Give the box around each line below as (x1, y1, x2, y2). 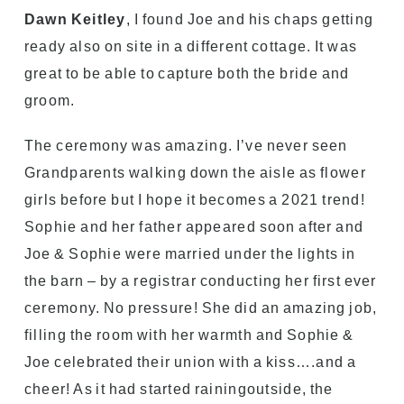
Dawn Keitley (23, 11, 126, 27)
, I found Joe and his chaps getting (125, 11, 374, 27)
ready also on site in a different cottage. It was (23, 38, 358, 54)
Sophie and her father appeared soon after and (23, 218, 364, 234)
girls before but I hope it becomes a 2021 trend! (23, 191, 365, 207)
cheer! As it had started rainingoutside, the (23, 381, 334, 397)
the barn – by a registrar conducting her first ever (23, 272, 377, 289)
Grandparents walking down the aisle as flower (23, 164, 366, 180)
